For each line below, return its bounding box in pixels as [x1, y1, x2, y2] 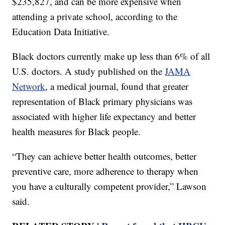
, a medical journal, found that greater [45, 79, 189, 92]
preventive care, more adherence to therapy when [12, 164, 199, 177]
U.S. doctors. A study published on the [12, 64, 165, 77]
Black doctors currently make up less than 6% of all [12, 49, 210, 62]
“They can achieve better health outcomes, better [12, 149, 197, 162]
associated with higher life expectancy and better [12, 109, 196, 123]
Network [12, 79, 46, 92]
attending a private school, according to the [12, 10, 178, 23]
